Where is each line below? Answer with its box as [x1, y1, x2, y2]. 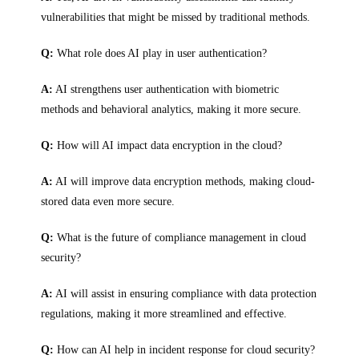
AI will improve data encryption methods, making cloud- [53, 175, 316, 188]
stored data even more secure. [41, 196, 175, 208]
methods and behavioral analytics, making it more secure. [41, 103, 302, 115]
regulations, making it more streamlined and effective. [41, 308, 288, 320]
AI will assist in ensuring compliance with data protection [53, 288, 317, 300]
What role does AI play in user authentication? [54, 47, 268, 59]
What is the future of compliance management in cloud [54, 232, 307, 244]
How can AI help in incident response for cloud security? [54, 344, 316, 356]
